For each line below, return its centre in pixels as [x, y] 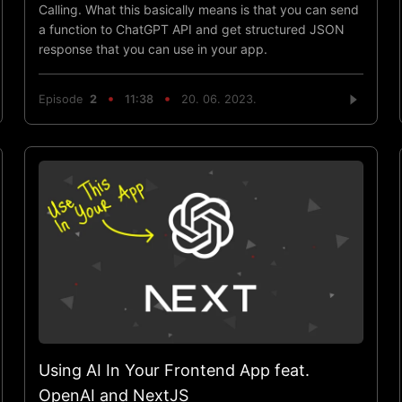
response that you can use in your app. [153, 48]
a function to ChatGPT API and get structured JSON [191, 29]
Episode [64, 100]
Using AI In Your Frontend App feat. [174, 370]
